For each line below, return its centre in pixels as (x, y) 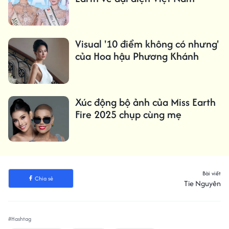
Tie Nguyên (202, 183)
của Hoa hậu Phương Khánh (137, 56)
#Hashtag (20, 219)
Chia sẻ (44, 178)
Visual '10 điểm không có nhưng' (147, 44)
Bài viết (212, 173)
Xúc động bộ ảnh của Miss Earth (145, 102)
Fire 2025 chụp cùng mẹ (128, 114)
